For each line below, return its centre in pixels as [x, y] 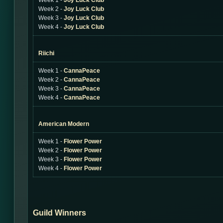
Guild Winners [59, 213]
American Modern [64, 124]
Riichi [46, 53]
